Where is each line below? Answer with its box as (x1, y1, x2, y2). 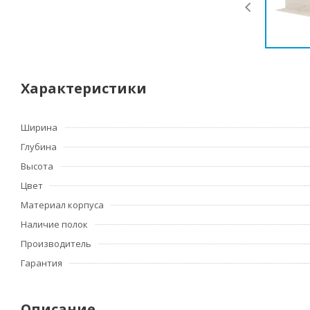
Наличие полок (21, 218, 88, 231)
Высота (21, 160, 53, 173)
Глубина (21, 140, 57, 154)
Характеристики (21, 79, 147, 98)
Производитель (21, 237, 91, 250)
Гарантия (21, 257, 62, 270)
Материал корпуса (21, 199, 104, 212)
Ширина (21, 121, 57, 134)
